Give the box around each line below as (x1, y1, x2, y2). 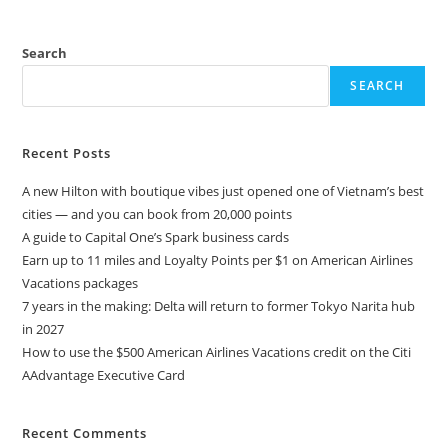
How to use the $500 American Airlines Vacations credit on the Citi (22, 342, 412, 361)
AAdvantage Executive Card (22, 365, 186, 384)
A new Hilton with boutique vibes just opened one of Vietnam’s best (22, 181, 425, 200)
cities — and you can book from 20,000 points (22, 204, 293, 223)
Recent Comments (22, 423, 148, 442)
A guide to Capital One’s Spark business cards (22, 227, 290, 246)
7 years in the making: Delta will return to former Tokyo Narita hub (22, 296, 416, 315)
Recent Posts (22, 143, 112, 162)
